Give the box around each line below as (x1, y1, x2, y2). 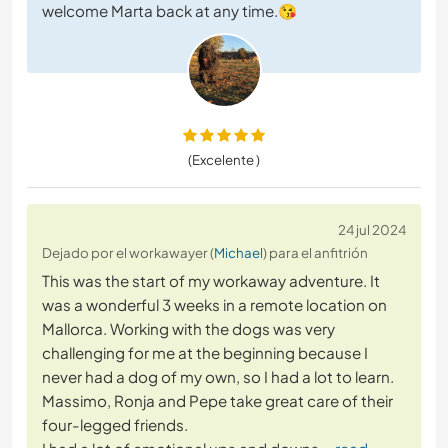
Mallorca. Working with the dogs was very (42, 319, 335, 339)
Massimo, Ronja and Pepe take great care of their (42, 391, 393, 411)
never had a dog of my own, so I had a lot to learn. (42, 367, 394, 387)
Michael (214, 244, 263, 262)
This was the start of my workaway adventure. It (42, 271, 380, 291)
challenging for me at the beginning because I (42, 343, 368, 363)
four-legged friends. (42, 415, 188, 435)
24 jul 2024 (338, 221, 406, 239)
